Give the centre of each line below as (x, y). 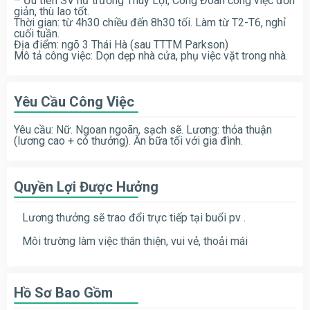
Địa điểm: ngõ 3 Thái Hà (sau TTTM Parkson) (121, 44)
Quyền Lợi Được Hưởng (86, 186)
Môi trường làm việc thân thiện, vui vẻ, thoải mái (135, 241)
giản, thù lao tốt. (52, 11)
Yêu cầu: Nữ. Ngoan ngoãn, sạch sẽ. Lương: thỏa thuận (143, 129)
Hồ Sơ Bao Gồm (63, 292)
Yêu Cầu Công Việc (74, 101)
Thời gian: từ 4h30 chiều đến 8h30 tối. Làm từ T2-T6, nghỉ (150, 22)
